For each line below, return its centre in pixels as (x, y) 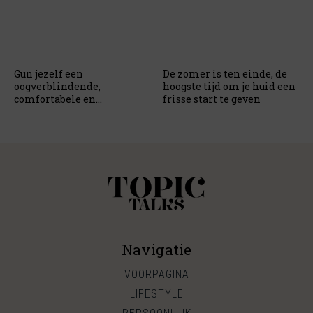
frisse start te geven (212, 99)
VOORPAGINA (156, 274)
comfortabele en (55, 99)
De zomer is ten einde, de (225, 74)
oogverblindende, (57, 86)
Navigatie (156, 249)
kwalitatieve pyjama (66, 111)
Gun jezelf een (49, 74)
